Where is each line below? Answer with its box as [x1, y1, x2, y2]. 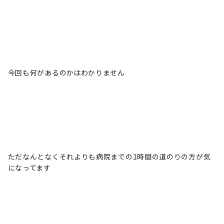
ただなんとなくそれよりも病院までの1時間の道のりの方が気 [7, 151, 211, 161]
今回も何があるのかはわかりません [7, 67, 125, 77]
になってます [7, 162, 51, 172]
